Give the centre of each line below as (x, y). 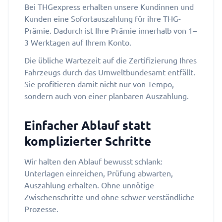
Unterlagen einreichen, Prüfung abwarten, (99, 173)
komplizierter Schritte (88, 141)
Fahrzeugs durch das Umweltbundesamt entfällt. (110, 72)
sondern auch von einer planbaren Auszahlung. (107, 96)
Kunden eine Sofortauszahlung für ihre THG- (103, 19)
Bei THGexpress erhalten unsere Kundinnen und (109, 7)
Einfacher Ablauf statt (88, 126)
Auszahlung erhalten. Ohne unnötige (89, 185)
